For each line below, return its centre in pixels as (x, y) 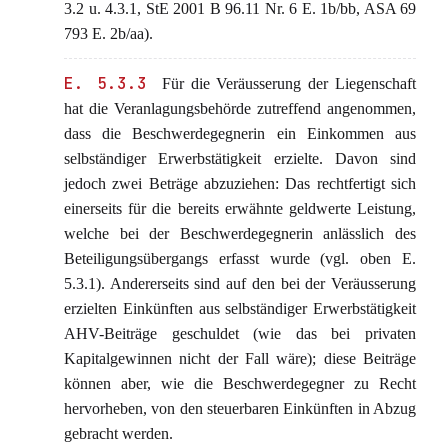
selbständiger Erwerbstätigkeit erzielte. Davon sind (240, 158)
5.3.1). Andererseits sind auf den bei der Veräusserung (240, 283)
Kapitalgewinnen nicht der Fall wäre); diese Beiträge (240, 358)
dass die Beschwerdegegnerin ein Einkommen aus (240, 133)
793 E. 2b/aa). (108, 33)
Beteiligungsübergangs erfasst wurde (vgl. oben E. (240, 258)
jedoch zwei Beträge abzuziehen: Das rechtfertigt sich (240, 183)
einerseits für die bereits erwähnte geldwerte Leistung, (240, 208)
